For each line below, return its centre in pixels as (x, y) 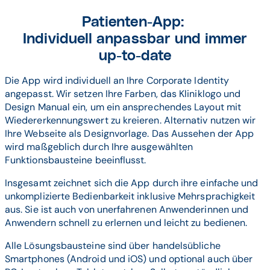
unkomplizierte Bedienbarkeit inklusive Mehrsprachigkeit (130, 196)
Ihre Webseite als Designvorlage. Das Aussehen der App (130, 134)
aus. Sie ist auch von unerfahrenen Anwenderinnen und (127, 210)
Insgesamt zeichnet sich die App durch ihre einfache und (132, 183)
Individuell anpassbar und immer (135, 39)
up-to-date (135, 56)
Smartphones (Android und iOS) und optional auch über (129, 259)
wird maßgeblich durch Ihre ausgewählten (99, 147)
